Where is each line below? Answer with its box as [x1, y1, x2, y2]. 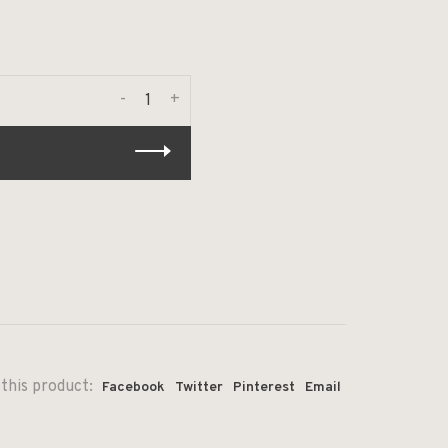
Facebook [102, 379, 165, 396]
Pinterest [233, 379, 295, 396]
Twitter [175, 379, 223, 396]
